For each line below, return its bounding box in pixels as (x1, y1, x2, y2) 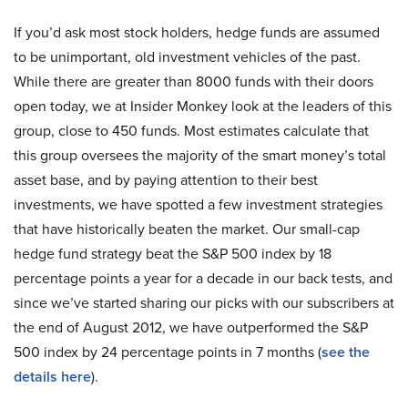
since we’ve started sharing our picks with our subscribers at (14, 292, 394, 312)
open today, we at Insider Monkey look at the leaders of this (14, 96, 392, 116)
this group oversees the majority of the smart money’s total (14, 145, 386, 165)
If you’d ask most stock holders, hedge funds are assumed (14, 22, 380, 42)
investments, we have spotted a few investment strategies (14, 194, 382, 214)
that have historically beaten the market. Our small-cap (14, 219, 360, 239)
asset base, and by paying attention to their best (14, 169, 318, 189)
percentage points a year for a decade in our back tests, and (14, 268, 393, 288)
